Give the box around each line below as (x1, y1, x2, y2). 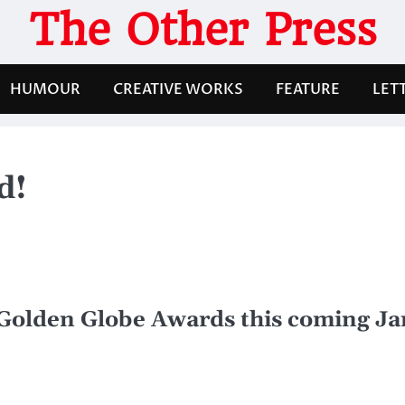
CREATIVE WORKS (113, 79, 243, 99)
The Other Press (28, 5, 377, 55)
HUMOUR (10, 79, 80, 99)
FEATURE (276, 79, 340, 99)
